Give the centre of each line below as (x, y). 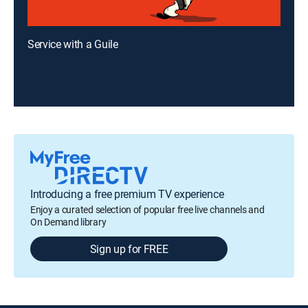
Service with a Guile (73, 44)
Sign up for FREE (129, 249)
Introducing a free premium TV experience (127, 194)
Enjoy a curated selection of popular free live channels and (147, 209)
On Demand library (68, 222)
